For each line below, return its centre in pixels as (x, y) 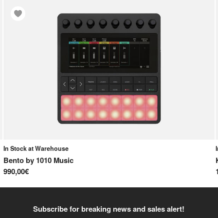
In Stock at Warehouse (36, 148)
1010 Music (54, 160)
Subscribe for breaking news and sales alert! (109, 209)
